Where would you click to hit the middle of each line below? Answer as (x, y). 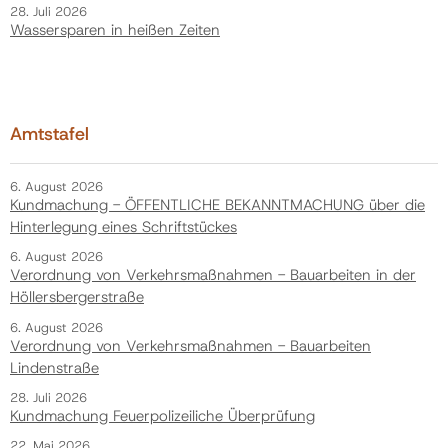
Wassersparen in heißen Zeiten (115, 30)
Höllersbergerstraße (77, 297)
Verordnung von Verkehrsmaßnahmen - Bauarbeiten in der (213, 275)
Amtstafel (49, 134)
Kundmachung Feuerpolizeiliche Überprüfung (162, 415)
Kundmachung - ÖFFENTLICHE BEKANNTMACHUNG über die (217, 205)
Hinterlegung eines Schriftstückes (123, 227)
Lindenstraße (54, 367)
